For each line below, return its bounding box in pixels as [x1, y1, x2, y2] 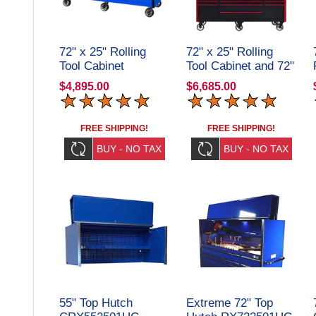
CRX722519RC [59, 73, 139, 87]
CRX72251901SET [186, 87, 284, 101]
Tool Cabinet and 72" [186, 59, 294, 73]
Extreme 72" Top [186, 296, 273, 310]
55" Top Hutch [59, 296, 133, 310]
